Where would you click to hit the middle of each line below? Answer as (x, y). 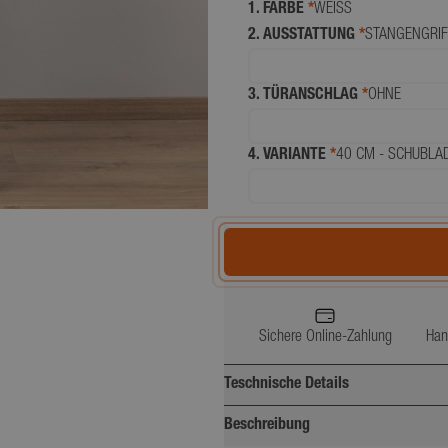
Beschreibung (267, 426)
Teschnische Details (286, 385)
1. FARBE (278, 10)
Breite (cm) (276, 426)
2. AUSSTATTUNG (303, 36)
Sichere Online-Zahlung (325, 338)
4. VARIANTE (289, 156)
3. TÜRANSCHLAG (305, 96)
